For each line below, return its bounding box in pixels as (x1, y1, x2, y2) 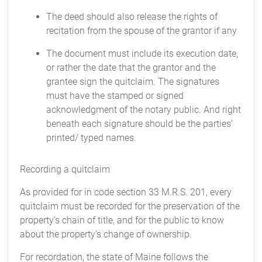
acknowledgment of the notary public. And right (46, 104, 242, 115)
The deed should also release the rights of (46, 11, 218, 22)
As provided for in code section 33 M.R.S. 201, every (20, 187, 232, 198)
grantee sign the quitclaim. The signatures (46, 76, 220, 87)
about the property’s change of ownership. (20, 229, 192, 240)
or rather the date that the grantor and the (46, 62, 216, 73)
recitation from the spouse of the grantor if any (46, 25, 237, 36)
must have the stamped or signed (46, 90, 184, 101)
